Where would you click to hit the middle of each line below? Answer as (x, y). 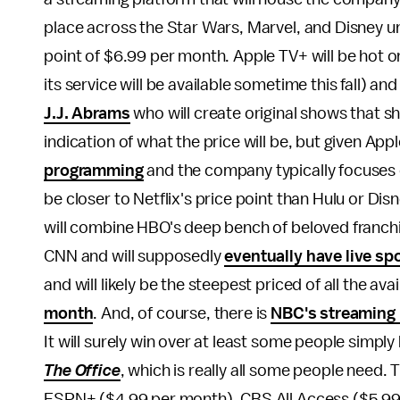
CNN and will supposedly (134, 257)
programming (94, 171)
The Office (82, 371)
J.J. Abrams (87, 114)
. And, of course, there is (182, 314)
